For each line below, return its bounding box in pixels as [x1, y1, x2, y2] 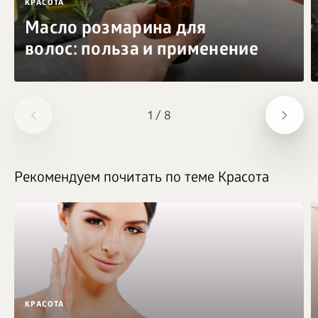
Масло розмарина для [25, 18, 207, 40]
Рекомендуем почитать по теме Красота [14, 170, 269, 187]
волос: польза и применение [25, 40, 258, 62]
